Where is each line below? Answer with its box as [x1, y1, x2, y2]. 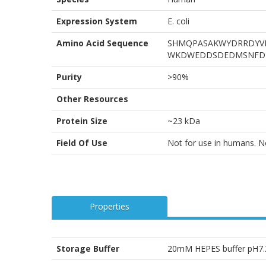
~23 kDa [167, 115, 200, 126]
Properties [90, 200, 129, 212]
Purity [56, 71, 82, 83]
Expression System [56, 15, 137, 27]
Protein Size [56, 115, 107, 126]
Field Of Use [56, 137, 107, 148]
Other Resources [56, 93, 128, 104]
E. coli [167, 15, 189, 27]
